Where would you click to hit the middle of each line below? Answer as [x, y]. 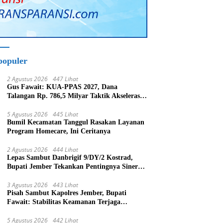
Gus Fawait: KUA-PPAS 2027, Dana [62, 87]
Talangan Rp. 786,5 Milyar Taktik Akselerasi [75, 96]
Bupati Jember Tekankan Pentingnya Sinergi [75, 167]
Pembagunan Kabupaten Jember [57, 105]
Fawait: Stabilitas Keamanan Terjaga [64, 202]
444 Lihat [66, 150]
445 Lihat [66, 114]
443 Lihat [66, 185]
